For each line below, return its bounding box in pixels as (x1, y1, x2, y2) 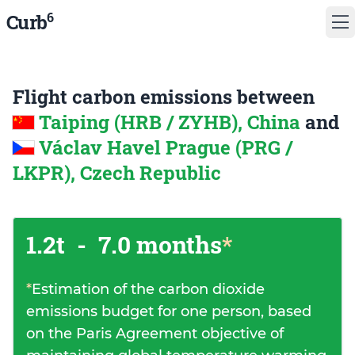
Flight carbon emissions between (13, 84, 315, 109)
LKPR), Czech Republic (13, 160, 221, 185)
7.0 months (93, 229, 222, 260)
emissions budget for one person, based (26, 303, 311, 320)
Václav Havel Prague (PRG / (39, 135, 292, 160)
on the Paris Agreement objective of (26, 325, 284, 342)
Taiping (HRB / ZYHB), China (39, 109, 305, 135)
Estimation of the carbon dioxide (32, 281, 265, 298)
